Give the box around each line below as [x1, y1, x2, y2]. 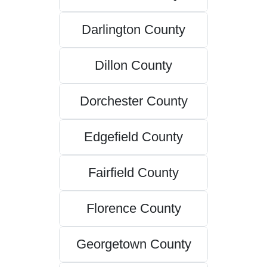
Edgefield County [84, 129, 183, 145]
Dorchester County [79, 94, 188, 109]
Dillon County [95, 58, 172, 73]
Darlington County [82, 22, 185, 38]
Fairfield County [88, 165, 179, 181]
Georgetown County [76, 237, 191, 252]
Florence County [86, 201, 181, 216]
